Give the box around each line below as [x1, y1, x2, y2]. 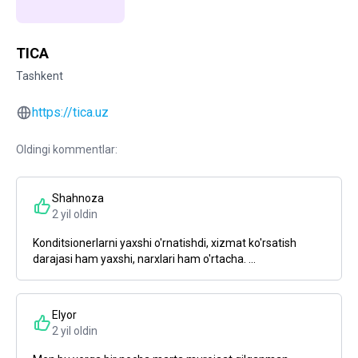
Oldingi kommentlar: [16, 143, 117, 156]
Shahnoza [52, 192, 104, 205]
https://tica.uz [32, 105, 109, 120]
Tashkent [16, 70, 63, 82]
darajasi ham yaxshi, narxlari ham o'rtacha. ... [33, 253, 256, 265]
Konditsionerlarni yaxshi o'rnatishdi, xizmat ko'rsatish [33, 237, 296, 249]
